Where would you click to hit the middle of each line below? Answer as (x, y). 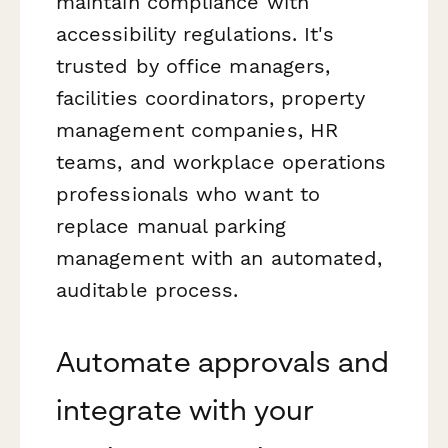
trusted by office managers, (193, 65)
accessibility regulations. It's (195, 33)
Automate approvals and (222, 361)
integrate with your (185, 409)
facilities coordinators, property (210, 97)
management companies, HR (197, 129)
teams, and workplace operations (221, 161)
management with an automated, (219, 257)
